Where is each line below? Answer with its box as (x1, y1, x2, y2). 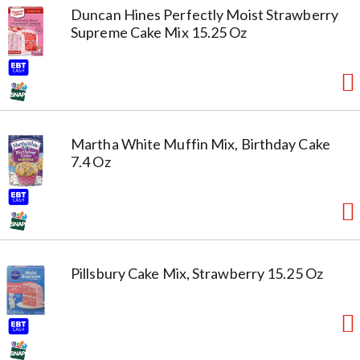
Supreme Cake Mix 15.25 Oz (71, 22, 247, 41)
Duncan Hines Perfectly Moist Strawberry (71, 5, 338, 23)
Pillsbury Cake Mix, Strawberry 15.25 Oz (71, 264, 323, 282)
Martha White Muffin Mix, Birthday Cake (71, 134, 330, 153)
